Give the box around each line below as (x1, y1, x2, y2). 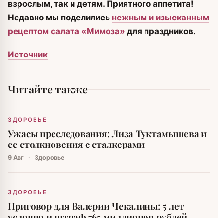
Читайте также (8, 82, 88, 97)
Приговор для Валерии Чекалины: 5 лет (8, 200, 184, 213)
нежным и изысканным (112, 13, 209, 23)
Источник (8, 50, 48, 60)
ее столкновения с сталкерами (8, 138, 145, 151)
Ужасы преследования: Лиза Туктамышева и (8, 127, 207, 140)
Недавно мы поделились (8, 13, 112, 23)
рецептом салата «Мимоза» (8, 26, 125, 36)
